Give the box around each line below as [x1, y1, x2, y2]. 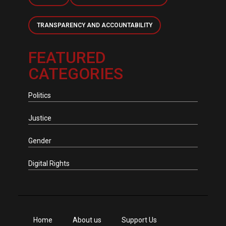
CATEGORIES [28, 64, 123, 83]
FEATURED [28, 48, 106, 67]
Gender [28, 137, 51, 145]
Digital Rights [28, 159, 70, 167]
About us [72, 216, 101, 224]
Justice [28, 114, 51, 122]
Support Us [121, 216, 157, 224]
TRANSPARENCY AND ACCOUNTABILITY [36, 22, 152, 29]
